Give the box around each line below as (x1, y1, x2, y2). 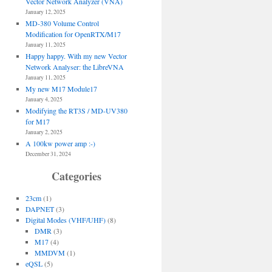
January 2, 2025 (25, 127, 63, 136)
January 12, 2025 (25, 7, 66, 16)
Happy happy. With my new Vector (25, 50, 127, 61)
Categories (52, 168, 101, 184)
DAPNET (25, 203, 54, 214)
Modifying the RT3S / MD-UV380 (25, 105, 127, 115)
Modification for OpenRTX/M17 (25, 29, 121, 39)
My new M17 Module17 (25, 83, 97, 93)
